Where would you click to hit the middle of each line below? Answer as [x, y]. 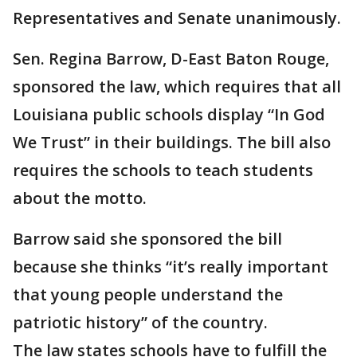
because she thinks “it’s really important [171, 267]
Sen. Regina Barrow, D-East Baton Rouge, [171, 59]
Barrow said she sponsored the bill [147, 239]
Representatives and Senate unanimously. [177, 18]
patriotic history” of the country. [140, 322]
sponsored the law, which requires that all [177, 86]
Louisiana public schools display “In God [169, 114]
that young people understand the [148, 294]
